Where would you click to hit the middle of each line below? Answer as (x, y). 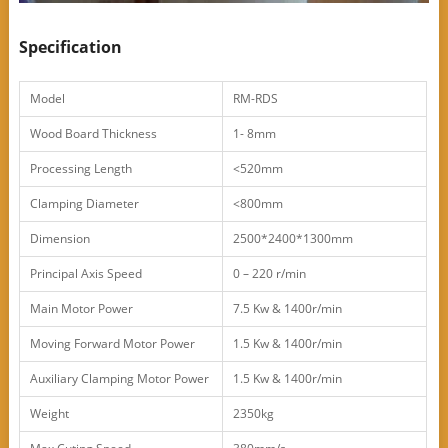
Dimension (59, 239)
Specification (70, 47)
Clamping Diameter (84, 204)
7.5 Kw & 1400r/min (287, 309)
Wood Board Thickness (93, 134)
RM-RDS (255, 99)
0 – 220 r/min (269, 274)
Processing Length (80, 169)
